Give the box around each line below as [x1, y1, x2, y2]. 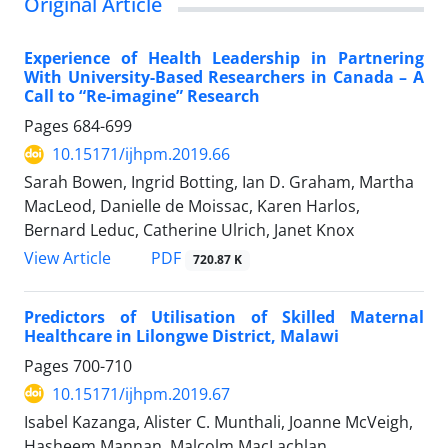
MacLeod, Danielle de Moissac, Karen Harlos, [24, 195, 360, 218]
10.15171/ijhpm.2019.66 [52, 143, 230, 166]
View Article [24, 247, 111, 270]
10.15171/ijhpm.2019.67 [52, 382, 230, 405]
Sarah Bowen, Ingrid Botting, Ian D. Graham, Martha [24, 171, 414, 194]
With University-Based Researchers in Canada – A [24, 66, 424, 89]
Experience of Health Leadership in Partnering [24, 47, 424, 70]
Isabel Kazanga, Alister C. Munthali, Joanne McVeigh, [24, 410, 413, 433]
